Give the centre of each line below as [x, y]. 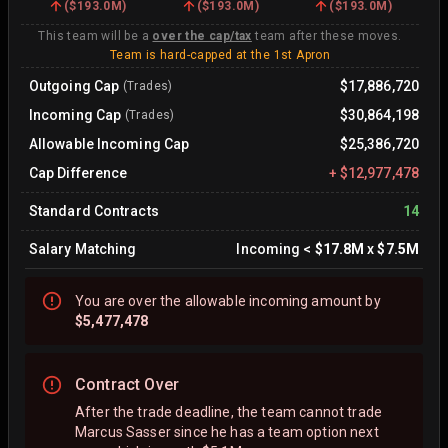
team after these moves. [326, 35]
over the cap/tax [202, 35]
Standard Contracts [94, 210]
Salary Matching [83, 248]
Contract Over [127, 384]
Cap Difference [78, 172]
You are [102, 300]
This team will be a [95, 35]
